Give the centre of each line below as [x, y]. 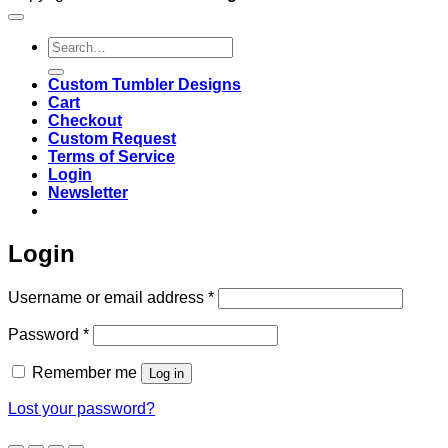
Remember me [84, 372]
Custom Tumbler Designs [144, 85]
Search [72, 45]
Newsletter [88, 193]
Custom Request [112, 139]
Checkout [85, 121]
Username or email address [108, 297]
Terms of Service [111, 157]
